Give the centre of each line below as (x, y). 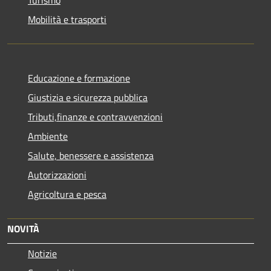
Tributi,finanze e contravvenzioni (95, 116)
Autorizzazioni (57, 175)
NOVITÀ (23, 228)
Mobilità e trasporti (67, 19)
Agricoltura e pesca (67, 194)
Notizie (42, 253)
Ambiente (48, 136)
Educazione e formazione (79, 78)
